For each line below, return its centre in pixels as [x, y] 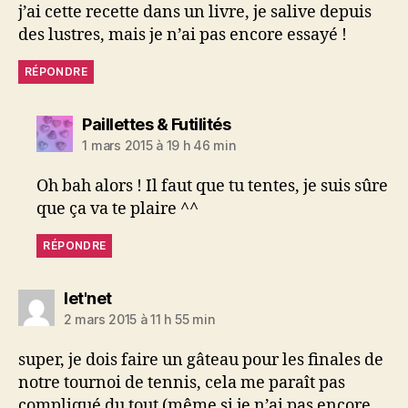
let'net [88, 298]
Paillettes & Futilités [157, 124]
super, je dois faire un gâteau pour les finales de [201, 360]
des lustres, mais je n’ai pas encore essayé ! [183, 35]
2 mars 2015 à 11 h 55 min [139, 319]
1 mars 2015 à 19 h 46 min [159, 145]
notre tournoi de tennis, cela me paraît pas [182, 382]
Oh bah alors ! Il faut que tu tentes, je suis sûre [213, 186]
